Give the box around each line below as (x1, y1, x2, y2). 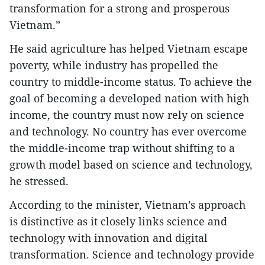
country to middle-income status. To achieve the (9, 75, 252, 89)
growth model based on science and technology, (9, 157, 253, 172)
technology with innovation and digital (9, 231, 208, 245)
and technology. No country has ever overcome (9, 124, 247, 139)
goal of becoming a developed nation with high (9, 91, 249, 106)
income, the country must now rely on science (9, 108, 244, 122)
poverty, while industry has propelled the (9, 58, 218, 73)
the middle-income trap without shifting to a (9, 141, 235, 156)
